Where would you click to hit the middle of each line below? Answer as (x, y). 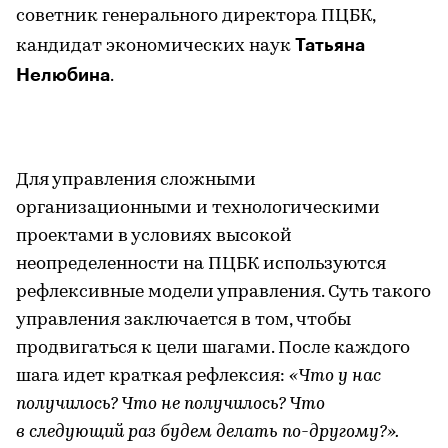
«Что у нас (335, 376)
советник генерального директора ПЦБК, (195, 16)
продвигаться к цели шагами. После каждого (213, 348)
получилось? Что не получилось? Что (170, 404)
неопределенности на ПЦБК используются (201, 264)
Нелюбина (63, 74)
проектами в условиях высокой (154, 236)
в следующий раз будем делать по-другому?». (207, 432)
